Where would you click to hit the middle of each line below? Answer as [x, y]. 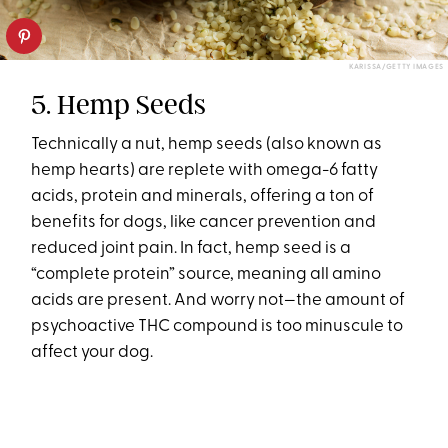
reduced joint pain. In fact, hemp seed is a [191, 248]
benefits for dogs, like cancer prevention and [204, 222]
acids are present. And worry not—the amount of [218, 300]
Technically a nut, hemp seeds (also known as [207, 144]
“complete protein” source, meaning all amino [206, 274]
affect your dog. [95, 352]
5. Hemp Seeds [119, 104]
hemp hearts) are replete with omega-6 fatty [205, 170]
